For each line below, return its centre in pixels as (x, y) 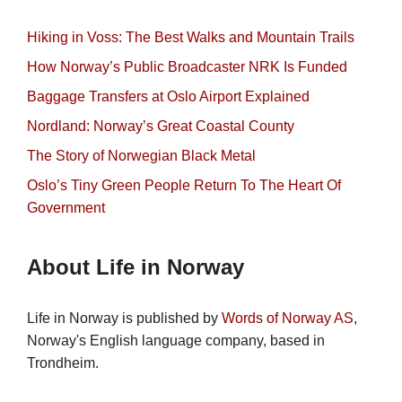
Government (66, 207)
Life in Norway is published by (124, 318)
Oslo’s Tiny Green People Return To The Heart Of (184, 185)
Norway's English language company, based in (176, 340)
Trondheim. (63, 363)
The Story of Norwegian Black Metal (141, 155)
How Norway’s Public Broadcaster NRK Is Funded (187, 66)
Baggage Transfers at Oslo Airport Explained (168, 96)
